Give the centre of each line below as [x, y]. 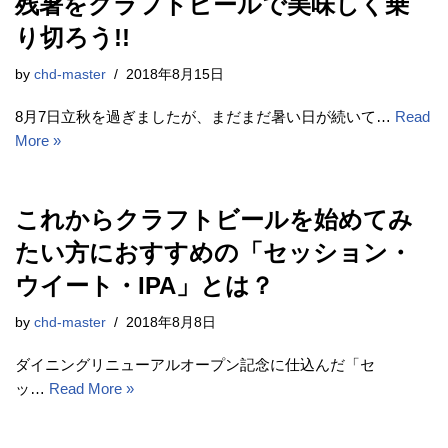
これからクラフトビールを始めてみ [214, 220]
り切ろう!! [72, 38]
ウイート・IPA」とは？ [144, 286]
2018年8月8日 [171, 323]
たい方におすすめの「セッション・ [213, 253]
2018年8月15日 [175, 75]
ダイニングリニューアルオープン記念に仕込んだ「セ [195, 365]
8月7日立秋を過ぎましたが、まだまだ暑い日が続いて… [205, 117]
